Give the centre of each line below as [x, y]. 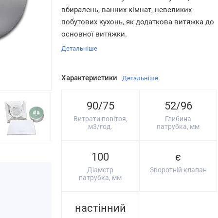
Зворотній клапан [178, 170]
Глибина [178, 119]
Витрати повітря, [100, 119]
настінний [100, 208]
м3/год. [100, 127]
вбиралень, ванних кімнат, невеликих [127, 10]
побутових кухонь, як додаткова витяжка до [138, 22]
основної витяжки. [94, 34]
